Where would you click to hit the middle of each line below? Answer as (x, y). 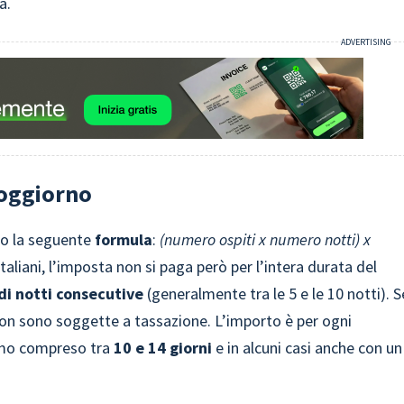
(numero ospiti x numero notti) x (266, 239)
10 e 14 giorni (163, 348)
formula (124, 239)
